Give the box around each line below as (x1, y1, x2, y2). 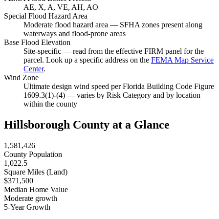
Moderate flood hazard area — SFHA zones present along (23, 21, 202, 29)
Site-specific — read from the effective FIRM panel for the (23, 47, 204, 56)
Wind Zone (4, 73, 39, 82)
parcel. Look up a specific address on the (23, 56, 151, 65)
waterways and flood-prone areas (23, 29, 126, 38)
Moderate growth (4, 194, 57, 203)
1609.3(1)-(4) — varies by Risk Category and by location (23, 91, 200, 100)
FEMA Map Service (151, 56, 214, 65)
